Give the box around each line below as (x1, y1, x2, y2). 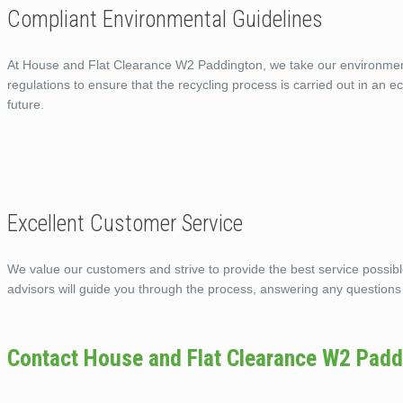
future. (7, 96, 44, 112)
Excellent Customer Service (7, 210, 243, 237)
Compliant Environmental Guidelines (7, 5, 323, 32)
